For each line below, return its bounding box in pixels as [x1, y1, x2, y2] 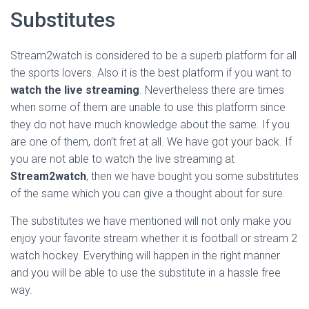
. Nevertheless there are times [139, 83, 284, 97]
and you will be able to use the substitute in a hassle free [10, 266, 281, 279]
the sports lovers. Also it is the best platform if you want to [10, 66, 292, 79]
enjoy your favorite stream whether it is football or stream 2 [10, 232, 297, 245]
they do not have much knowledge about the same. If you [10, 118, 290, 131]
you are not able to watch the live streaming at [10, 152, 235, 166]
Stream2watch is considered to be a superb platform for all [10, 49, 297, 62]
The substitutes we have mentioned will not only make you [10, 215, 291, 228]
